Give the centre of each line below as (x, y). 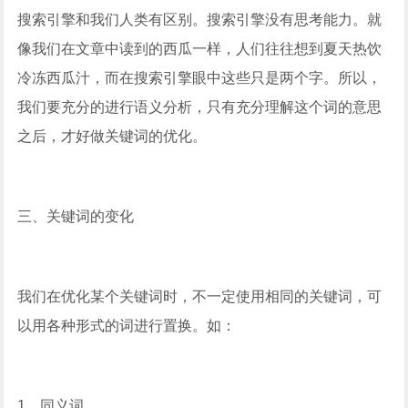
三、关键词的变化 (76, 216)
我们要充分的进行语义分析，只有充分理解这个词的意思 (200, 107)
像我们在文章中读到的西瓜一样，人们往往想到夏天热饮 (200, 48)
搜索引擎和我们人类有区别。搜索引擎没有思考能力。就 (200, 19)
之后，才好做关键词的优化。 (112, 136)
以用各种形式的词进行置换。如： (127, 325)
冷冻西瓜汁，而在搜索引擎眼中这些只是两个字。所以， (200, 77)
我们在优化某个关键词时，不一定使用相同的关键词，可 (200, 296)
